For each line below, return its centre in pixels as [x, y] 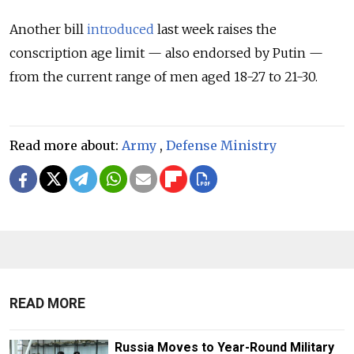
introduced [121, 29]
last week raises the [215, 29]
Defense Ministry [221, 145]
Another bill [48, 29]
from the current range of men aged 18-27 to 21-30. [164, 76]
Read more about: [66, 145]
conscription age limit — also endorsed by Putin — [166, 53]
